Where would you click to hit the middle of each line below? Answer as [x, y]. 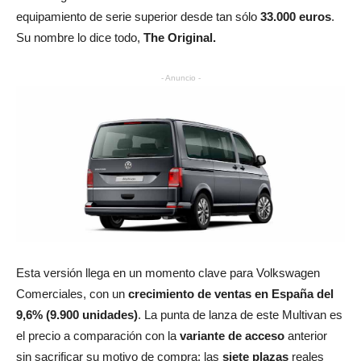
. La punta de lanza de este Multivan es [240, 314]
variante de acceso [232, 335]
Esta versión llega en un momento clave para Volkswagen [168, 272]
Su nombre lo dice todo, [80, 37]
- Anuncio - [180, 77]
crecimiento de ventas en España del [229, 293]
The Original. [180, 37]
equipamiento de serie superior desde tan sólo [138, 16]
